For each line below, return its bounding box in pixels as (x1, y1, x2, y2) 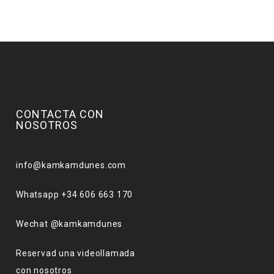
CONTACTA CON (16, 108, 104, 120)
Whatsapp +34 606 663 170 (16, 190, 133, 199)
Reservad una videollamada (16, 248, 136, 258)
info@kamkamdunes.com (16, 160, 126, 170)
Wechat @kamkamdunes (16, 219, 123, 229)
